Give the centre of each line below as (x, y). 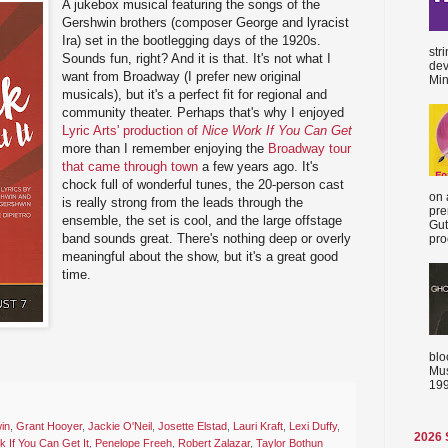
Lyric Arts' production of (132, 131)
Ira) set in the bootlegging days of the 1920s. (192, 41)
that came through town (130, 167)
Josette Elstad (192, 425)
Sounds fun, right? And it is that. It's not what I (197, 59)
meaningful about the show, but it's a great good (200, 257)
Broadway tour (310, 149)
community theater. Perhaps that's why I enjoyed (203, 113)
